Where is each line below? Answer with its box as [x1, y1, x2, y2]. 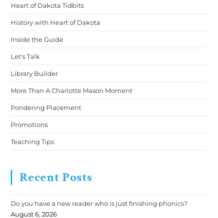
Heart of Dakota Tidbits [11, 1, 84, 10]
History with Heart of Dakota [11, 18, 101, 27]
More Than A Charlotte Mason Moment [11, 87, 133, 95]
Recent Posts [19, 169, 93, 186]
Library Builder [11, 70, 58, 78]
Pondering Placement [11, 104, 82, 112]
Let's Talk [11, 53, 40, 61]
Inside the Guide [11, 36, 64, 44]
